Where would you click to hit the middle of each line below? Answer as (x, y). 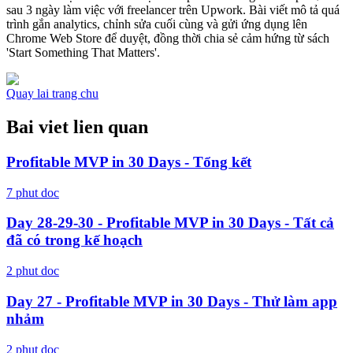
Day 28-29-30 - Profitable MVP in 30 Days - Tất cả (170, 223)
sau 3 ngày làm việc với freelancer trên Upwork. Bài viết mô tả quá (173, 10)
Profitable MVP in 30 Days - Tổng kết (129, 162)
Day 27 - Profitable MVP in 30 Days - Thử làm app (172, 301)
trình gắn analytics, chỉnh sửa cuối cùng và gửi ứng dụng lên (157, 24)
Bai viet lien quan (77, 127)
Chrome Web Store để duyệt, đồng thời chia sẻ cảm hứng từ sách (168, 39)
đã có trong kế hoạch (74, 240)
